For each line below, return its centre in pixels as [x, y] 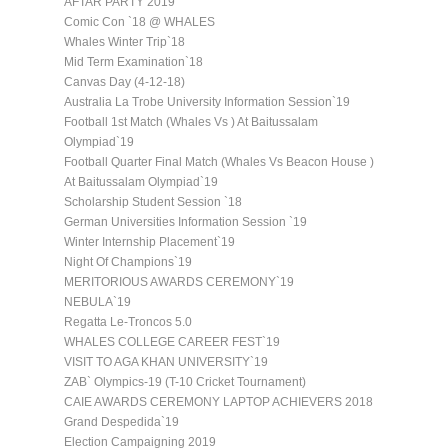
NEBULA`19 [97, 301]
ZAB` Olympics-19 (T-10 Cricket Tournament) [185, 381]
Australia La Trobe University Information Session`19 [207, 101]
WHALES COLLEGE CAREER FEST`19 [172, 341]
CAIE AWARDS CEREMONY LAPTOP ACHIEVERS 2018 [218, 401]
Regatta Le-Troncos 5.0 [128, 321]
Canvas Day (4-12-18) [124, 81]
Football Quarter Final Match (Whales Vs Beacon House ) [219, 161]
